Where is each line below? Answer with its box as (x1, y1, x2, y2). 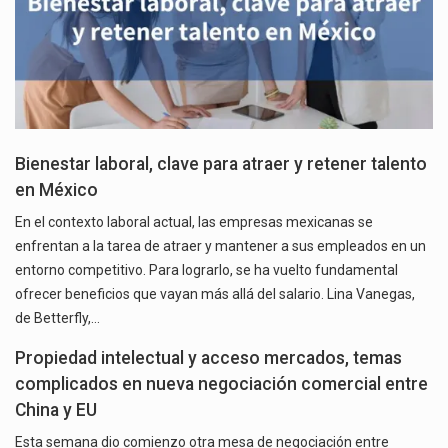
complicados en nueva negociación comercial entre (15, 373, 428, 394)
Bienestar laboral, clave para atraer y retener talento (15, 153, 427, 174)
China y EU (15, 399, 97, 420)
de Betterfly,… (15, 309, 100, 326)
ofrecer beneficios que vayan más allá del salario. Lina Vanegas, (15, 285, 415, 302)
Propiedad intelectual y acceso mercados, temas (15, 347, 402, 368)
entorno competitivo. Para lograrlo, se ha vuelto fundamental (15, 261, 398, 278)
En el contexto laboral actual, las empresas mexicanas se (15, 213, 373, 230)
